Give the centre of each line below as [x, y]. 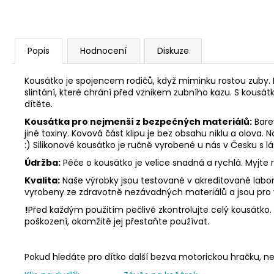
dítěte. [39, 104]
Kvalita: [42, 181]
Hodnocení [103, 51]
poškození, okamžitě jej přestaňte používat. [117, 222]
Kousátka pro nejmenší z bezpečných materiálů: [138, 122]
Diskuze [173, 51]
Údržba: [43, 163]
